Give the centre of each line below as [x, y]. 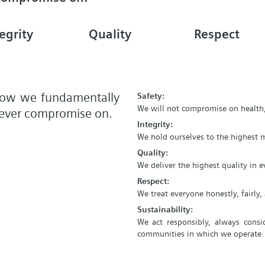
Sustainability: [165, 209]
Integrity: [155, 124]
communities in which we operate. [200, 233]
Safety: [151, 96]
